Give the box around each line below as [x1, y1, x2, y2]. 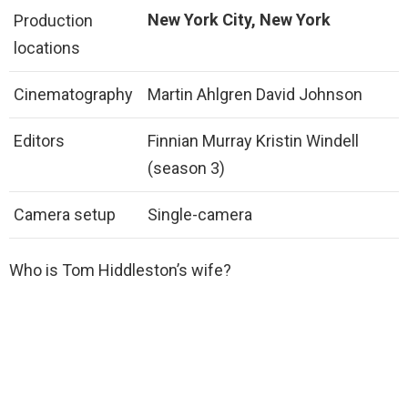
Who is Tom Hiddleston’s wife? [9, 260, 231, 280]
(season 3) [148, 158, 225, 178]
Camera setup [14, 205, 116, 225]
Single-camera [148, 205, 252, 225]
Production [14, 11, 93, 31]
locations [14, 38, 80, 58]
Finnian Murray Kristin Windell [148, 131, 359, 151]
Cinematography [14, 85, 133, 105]
